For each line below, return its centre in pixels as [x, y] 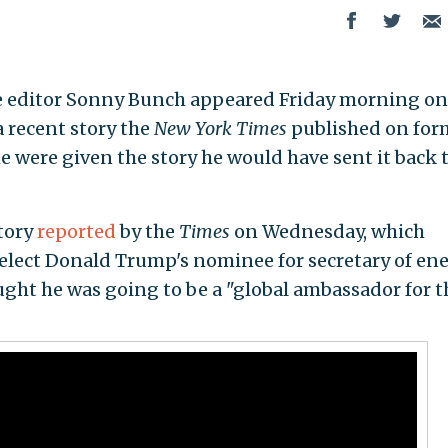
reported [76, 232]
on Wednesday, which [327, 232]
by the [145, 232]
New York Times [220, 129]
